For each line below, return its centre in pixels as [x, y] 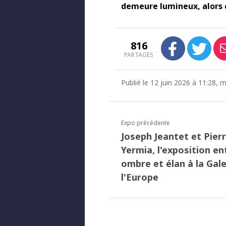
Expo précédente [146, 123]
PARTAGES [139, 55]
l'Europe [140, 177]
